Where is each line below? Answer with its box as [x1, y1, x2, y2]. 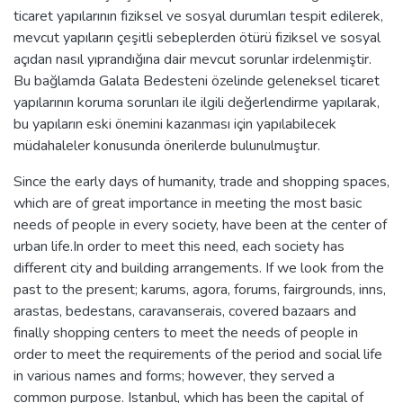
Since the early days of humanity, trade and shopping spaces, [13, 171, 390, 192]
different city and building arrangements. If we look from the [13, 257, 384, 278]
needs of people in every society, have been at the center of [13, 214, 387, 235]
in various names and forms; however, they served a [13, 365, 335, 386]
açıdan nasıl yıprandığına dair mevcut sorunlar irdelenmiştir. [13, 49, 372, 69]
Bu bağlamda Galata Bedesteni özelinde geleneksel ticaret [13, 70, 380, 91]
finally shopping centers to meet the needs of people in [13, 322, 358, 343]
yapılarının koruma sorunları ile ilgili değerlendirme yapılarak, [13, 92, 380, 112]
